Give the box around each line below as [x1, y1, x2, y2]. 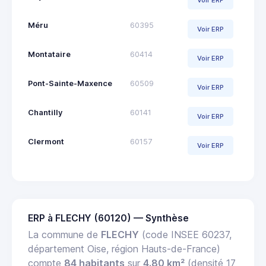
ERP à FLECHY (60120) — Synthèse [28, 213, 189, 224]
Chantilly [28, 108, 62, 118]
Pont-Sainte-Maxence [28, 79, 112, 88]
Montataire [28, 50, 71, 59]
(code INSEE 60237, [139, 229, 232, 241]
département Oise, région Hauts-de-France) [28, 243, 220, 255]
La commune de [28, 229, 101, 241]
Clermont [28, 137, 64, 147]
